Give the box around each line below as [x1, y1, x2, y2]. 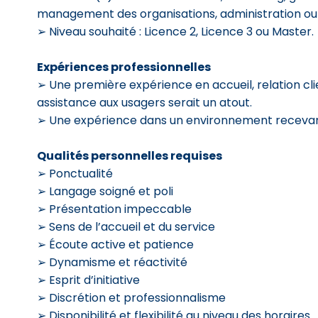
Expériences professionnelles [37, 59, 211, 75]
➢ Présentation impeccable [37, 201, 192, 217]
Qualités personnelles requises [37, 148, 222, 164]
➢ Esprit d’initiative [37, 272, 140, 288]
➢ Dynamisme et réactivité [37, 254, 187, 270]
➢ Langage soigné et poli [37, 183, 173, 199]
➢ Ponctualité [37, 165, 113, 182]
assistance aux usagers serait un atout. [37, 94, 252, 111]
